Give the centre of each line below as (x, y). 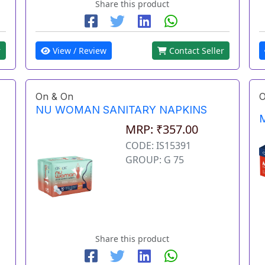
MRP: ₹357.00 (162, 129)
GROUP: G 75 (155, 159)
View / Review (79, 50)
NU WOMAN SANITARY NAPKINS (122, 109)
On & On (55, 96)
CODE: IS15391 (159, 145)
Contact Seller (195, 50)
